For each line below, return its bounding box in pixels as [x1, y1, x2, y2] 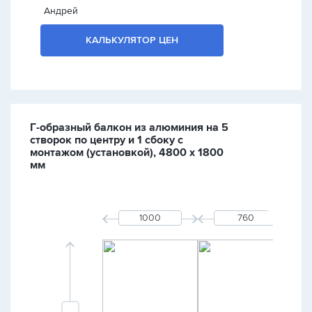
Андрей [44, 5, 78, 17]
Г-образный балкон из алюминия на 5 [30, 120, 228, 134]
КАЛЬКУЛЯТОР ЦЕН [86, 34, 179, 46]
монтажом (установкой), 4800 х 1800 [30, 146, 224, 159]
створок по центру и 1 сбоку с [30, 133, 183, 147]
